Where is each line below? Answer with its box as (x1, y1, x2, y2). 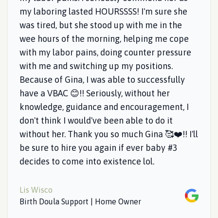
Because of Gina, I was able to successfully (19, 74, 185, 85)
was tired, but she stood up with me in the (19, 20, 182, 30)
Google (184, 190, 209, 199)
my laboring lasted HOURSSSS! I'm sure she (19, 6, 187, 17)
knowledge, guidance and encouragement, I (19, 102, 189, 112)
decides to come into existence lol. (19, 156, 154, 166)
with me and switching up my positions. (19, 61, 173, 71)
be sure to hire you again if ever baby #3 (19, 143, 178, 153)
